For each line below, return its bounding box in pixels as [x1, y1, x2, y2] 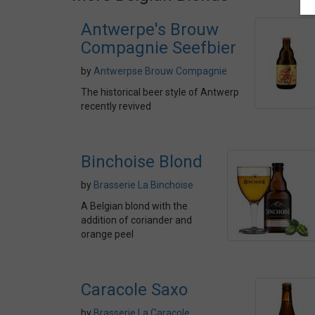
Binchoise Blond [81, 152, 202, 172]
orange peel [81, 229, 134, 240]
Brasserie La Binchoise [94, 179, 193, 191]
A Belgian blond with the [81, 200, 188, 212]
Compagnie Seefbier [81, 38, 236, 58]
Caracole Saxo [81, 280, 188, 300]
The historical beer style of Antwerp [81, 86, 239, 98]
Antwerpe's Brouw [81, 20, 219, 39]
